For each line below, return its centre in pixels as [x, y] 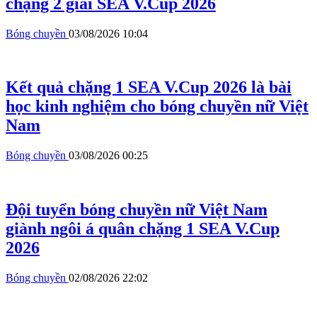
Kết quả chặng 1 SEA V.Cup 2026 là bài [149, 87]
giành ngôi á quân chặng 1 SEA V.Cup [143, 229]
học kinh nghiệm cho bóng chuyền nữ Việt [157, 106]
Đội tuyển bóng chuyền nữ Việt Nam [137, 210]
